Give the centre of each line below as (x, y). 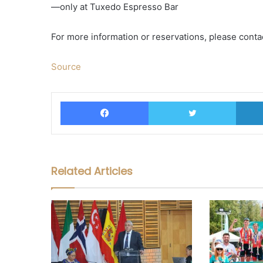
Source (66, 66)
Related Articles (92, 171)
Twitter (249, 100)
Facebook (167, 100)
